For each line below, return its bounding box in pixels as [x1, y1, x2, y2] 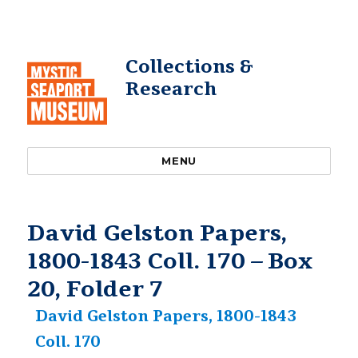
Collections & [125, 54, 253, 79]
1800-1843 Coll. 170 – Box [27, 246, 313, 276]
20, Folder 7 [27, 274, 164, 304]
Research [125, 77, 217, 101]
